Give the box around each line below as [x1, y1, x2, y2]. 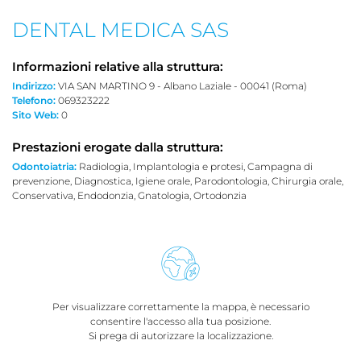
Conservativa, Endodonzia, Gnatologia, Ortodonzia [12, 189, 247, 201]
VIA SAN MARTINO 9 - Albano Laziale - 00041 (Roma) [56, 79, 307, 92]
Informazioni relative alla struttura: [12, 58, 223, 74]
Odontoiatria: [12, 160, 77, 172]
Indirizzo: [12, 79, 56, 92]
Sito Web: [12, 108, 59, 121]
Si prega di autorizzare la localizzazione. [88, 329, 273, 342]
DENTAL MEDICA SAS [12, 17, 229, 42]
